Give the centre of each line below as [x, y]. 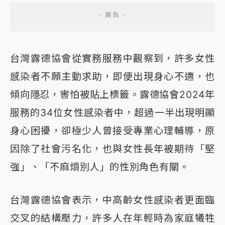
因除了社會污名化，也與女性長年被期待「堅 [113, 149]
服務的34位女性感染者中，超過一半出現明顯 [113, 113]
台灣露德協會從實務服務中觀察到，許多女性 [113, 59]
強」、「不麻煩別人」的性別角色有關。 [100, 167]
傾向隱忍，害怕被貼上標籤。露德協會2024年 [113, 95]
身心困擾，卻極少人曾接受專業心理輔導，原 [113, 131]
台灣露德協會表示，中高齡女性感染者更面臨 [113, 200]
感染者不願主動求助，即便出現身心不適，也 [113, 77]
